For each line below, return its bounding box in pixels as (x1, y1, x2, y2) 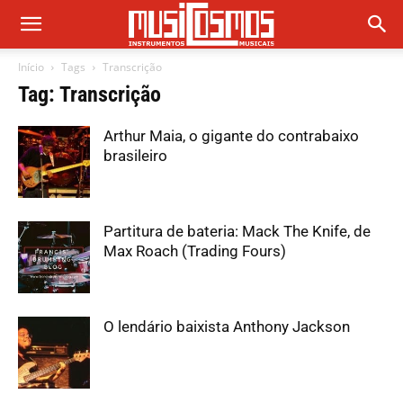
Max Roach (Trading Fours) (103, 242, 286, 260)
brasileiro (103, 147, 167, 165)
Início (18, 59, 44, 75)
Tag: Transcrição (18, 82, 161, 107)
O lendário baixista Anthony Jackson (103, 318, 350, 336)
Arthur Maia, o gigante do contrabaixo (103, 127, 359, 145)
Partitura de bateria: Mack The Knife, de (103, 222, 371, 240)
